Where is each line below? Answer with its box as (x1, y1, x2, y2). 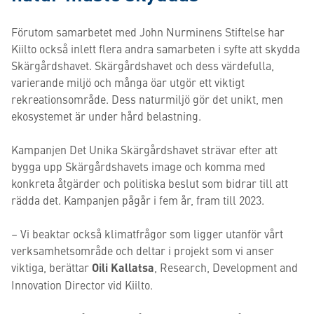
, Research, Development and (154, 259, 298, 275)
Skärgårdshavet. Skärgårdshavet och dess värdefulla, (11, 57, 274, 73)
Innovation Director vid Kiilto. (11, 277, 153, 292)
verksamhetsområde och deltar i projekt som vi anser (11, 243, 274, 258)
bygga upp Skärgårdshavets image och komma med (11, 158, 266, 174)
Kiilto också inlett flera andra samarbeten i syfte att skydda (11, 41, 300, 56)
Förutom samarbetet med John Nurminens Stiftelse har (11, 24, 285, 39)
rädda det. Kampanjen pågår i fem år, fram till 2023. (11, 192, 264, 207)
